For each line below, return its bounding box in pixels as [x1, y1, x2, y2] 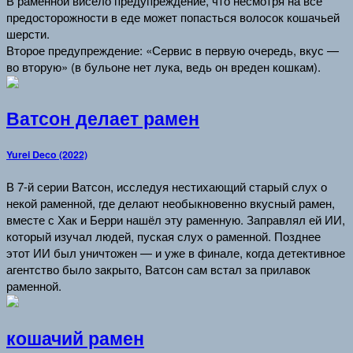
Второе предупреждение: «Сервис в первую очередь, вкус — [6, 41, 339, 58]
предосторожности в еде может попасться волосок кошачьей [6, 8, 340, 25]
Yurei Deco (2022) [6, 147, 87, 162]
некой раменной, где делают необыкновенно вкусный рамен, [6, 194, 335, 211]
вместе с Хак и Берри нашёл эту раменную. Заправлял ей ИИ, [6, 210, 345, 228]
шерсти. [6, 24, 50, 42]
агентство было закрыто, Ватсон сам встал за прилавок [6, 260, 310, 277]
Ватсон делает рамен [6, 106, 199, 132]
